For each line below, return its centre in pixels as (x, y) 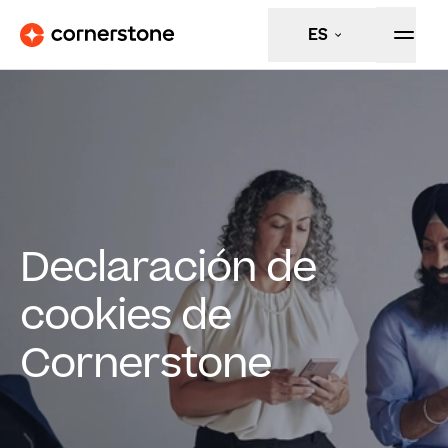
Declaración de (168, 268)
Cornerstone (145, 364)
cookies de (125, 316)
